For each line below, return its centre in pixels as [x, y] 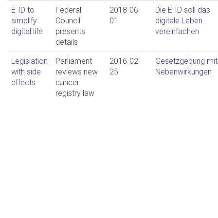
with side [26, 72]
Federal [68, 10]
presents [70, 31]
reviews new [77, 72]
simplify [24, 21]
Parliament [74, 61]
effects [23, 82]
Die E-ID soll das [183, 10]
